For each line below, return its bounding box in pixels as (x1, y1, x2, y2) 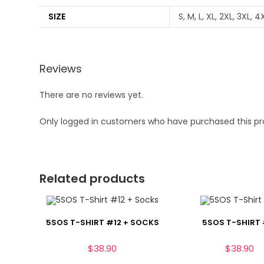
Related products (39, 170, 146, 187)
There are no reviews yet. (39, 88, 144, 101)
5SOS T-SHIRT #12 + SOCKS (45, 216, 159, 228)
